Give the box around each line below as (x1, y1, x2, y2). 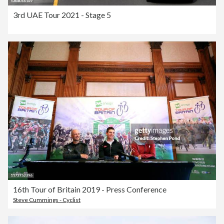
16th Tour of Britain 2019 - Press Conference (13, 184, 166, 194)
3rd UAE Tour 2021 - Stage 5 (13, 10, 111, 20)
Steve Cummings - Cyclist (13, 196, 80, 204)
